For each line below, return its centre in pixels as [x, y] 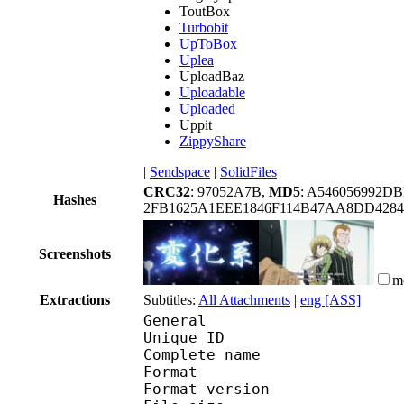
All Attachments [244, 299]
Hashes [75, 199]
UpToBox [208, 43]
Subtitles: [171, 299]
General [175, 320]
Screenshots [75, 253]
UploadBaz [212, 76]
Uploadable [212, 92]
